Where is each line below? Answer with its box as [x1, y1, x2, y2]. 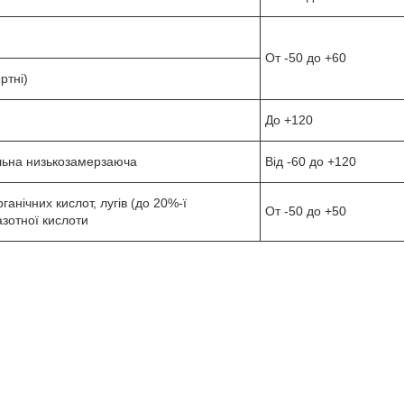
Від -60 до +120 [265, 153, 356, 169]
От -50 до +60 [265, 50, 346, 65]
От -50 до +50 [265, 203, 346, 218]
